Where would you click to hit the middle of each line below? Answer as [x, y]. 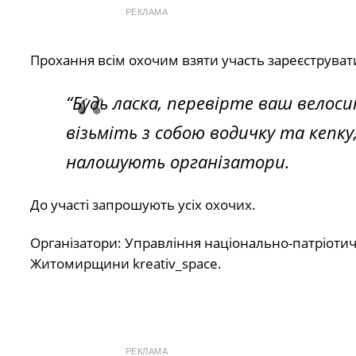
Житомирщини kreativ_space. [126, 264]
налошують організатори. [178, 162]
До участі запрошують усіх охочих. [143, 204]
